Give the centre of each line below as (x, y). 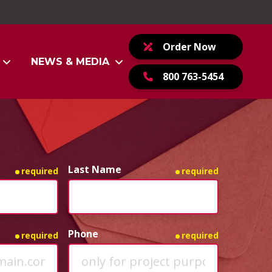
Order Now (189, 46)
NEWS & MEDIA (70, 61)
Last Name (95, 170)
